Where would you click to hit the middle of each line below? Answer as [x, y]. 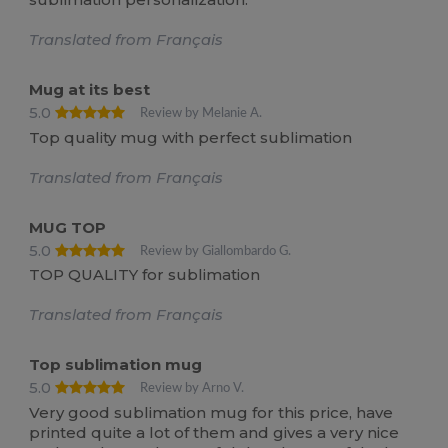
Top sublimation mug [116, 365]
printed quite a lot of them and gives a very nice [214, 432]
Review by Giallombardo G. [216, 250]
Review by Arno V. [192, 388]
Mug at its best [90, 90]
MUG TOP [68, 227]
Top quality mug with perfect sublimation [191, 137]
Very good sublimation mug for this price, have [211, 412]
